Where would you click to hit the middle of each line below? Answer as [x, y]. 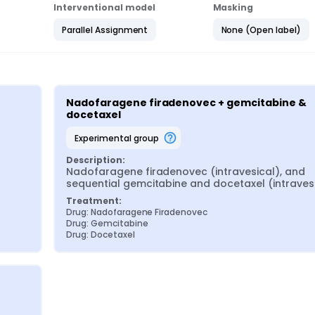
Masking [233, 7]
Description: [96, 160]
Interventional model [105, 7]
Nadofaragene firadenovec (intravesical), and [186, 172]
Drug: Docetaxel [101, 234]
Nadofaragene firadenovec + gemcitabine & [186, 103]
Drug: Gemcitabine [107, 223]
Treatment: [94, 201]
